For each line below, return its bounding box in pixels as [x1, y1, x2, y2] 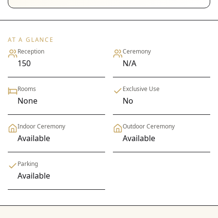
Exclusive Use [123, 85, 160, 93]
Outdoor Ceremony [123, 122, 175, 131]
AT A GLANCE [8, 36, 54, 44]
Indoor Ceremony [18, 122, 65, 131]
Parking [18, 160, 38, 168]
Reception [18, 47, 44, 56]
